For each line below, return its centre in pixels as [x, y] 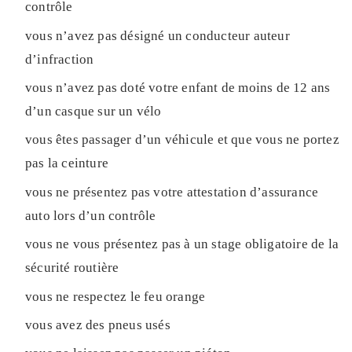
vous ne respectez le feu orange [115, 296]
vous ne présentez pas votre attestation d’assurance [172, 192]
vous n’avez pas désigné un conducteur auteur [158, 35]
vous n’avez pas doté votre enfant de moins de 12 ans [178, 88]
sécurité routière [72, 268]
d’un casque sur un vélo [93, 112]
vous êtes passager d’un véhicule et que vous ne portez [182, 140]
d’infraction [60, 59]
